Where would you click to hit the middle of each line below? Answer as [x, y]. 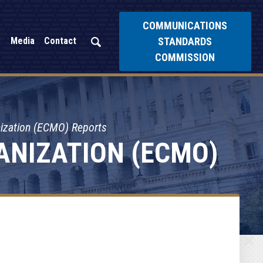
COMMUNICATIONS [185, 25]
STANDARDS [185, 41]
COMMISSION [185, 57]
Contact [60, 41]
